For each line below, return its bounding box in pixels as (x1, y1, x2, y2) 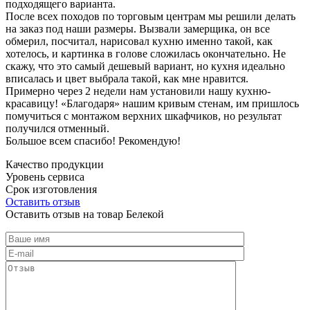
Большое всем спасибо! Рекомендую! (6, 134, 181, 147)
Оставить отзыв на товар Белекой (6, 208, 164, 220)
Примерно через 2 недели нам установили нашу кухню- (6, 84, 271, 97)
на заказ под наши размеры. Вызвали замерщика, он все (6, 22, 270, 35)
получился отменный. (6, 122, 109, 134)
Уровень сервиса (6, 170, 84, 183)
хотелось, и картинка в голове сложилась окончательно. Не (6, 47, 286, 60)
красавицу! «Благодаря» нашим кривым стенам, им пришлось (6, 97, 299, 109)
